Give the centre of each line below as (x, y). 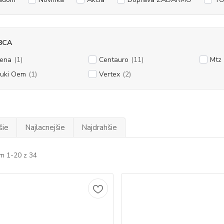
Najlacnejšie (45, 127)
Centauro (113, 60)
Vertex (109, 74)
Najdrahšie (99, 127)
